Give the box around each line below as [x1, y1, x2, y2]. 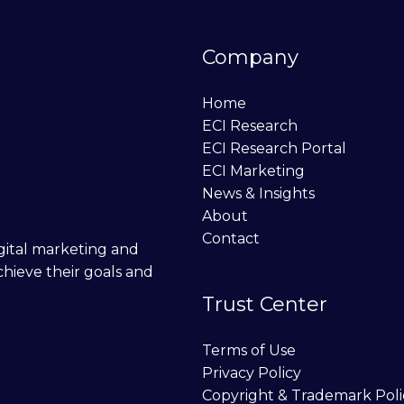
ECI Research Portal [202, 139, 346, 157]
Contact [202, 229, 260, 247]
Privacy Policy [202, 364, 301, 382]
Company [202, 44, 298, 69]
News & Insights [202, 184, 315, 202]
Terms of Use [202, 342, 296, 360]
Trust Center [202, 292, 327, 317]
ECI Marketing [202, 161, 305, 179]
